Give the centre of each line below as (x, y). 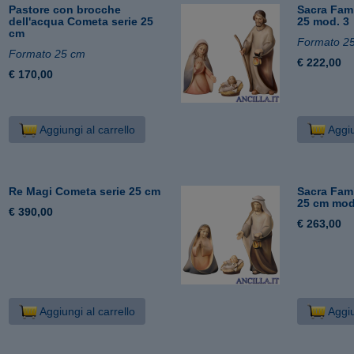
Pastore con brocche (65, 9)
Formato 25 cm (47, 53)
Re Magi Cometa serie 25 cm (85, 191)
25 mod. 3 (324, 21)
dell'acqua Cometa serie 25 (81, 21)
